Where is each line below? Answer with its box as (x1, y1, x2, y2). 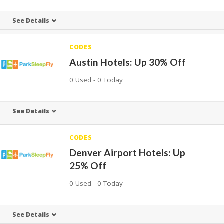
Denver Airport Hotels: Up (69, 147, 186, 158)
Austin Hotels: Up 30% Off (69, 56, 186, 68)
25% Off (69, 160, 107, 171)
